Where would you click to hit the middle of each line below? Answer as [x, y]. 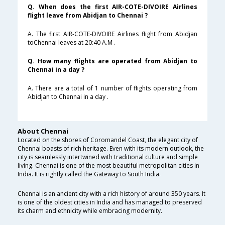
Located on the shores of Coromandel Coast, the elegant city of [108, 140]
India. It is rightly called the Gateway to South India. [89, 174]
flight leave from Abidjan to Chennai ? [88, 16]
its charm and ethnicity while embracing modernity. [90, 211]
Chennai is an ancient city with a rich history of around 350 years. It [111, 194]
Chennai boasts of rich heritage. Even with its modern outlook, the [111, 149]
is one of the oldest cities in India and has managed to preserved [110, 202]
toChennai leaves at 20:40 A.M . [72, 43]
